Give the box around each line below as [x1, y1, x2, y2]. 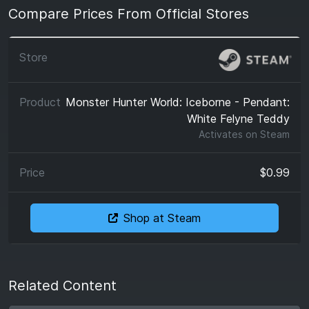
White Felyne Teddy [187, 112, 290, 126]
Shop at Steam [123, 211, 201, 225]
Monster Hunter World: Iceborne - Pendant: [66, 95, 290, 109]
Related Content [8, 277, 117, 294]
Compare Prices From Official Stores [8, 6, 249, 22]
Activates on [199, 128, 260, 140]
